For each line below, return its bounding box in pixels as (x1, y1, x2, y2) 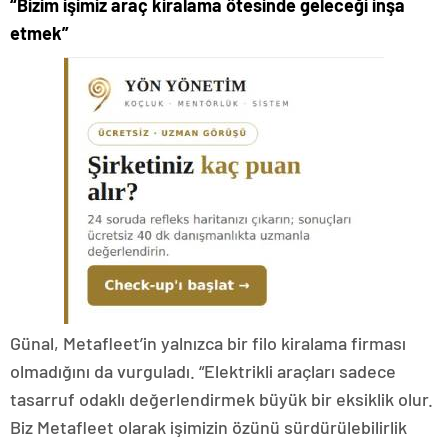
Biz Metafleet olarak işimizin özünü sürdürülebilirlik (10, 416, 407, 439)
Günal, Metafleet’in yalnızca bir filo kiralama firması (10, 332, 406, 355)
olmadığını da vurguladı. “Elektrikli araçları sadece (10, 360, 396, 383)
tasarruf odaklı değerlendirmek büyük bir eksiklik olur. (10, 388, 433, 411)
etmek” (10, 22, 69, 45)
